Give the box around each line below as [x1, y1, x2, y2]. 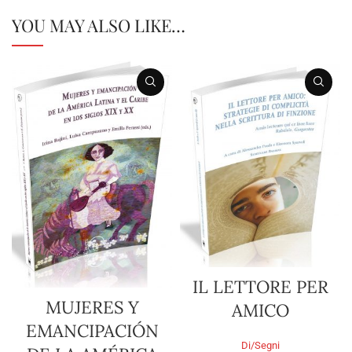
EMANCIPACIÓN [25, 320, 159, 343]
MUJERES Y [45, 296, 139, 319]
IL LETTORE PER [192, 276, 328, 299]
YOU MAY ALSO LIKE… [12, 13, 185, 37]
